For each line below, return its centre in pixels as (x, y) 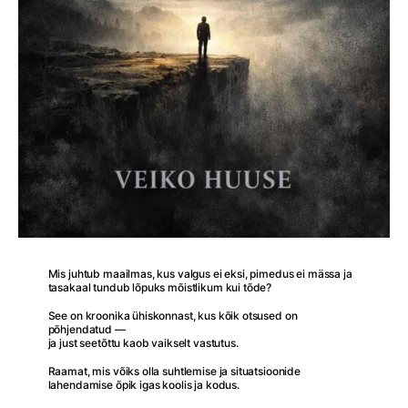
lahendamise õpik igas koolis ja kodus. (143, 385)
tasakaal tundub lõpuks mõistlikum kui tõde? (160, 288)
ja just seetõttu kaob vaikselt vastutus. (143, 343)
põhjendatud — (87, 330)
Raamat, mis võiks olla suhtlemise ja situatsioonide (174, 372)
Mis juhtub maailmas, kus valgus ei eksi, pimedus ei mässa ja (200, 274)
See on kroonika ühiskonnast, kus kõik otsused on (173, 316)
